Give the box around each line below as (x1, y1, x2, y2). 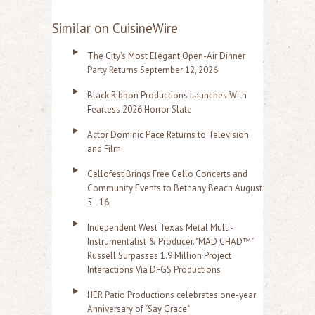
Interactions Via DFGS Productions (87, 264, 221, 276)
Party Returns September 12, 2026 (87, 64, 218, 76)
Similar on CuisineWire (52, 20, 178, 37)
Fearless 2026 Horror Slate (87, 103, 192, 115)
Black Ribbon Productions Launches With (87, 89, 247, 101)
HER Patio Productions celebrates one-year (87, 289, 256, 301)
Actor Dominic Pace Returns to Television (87, 129, 249, 141)
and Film (87, 143, 121, 155)
